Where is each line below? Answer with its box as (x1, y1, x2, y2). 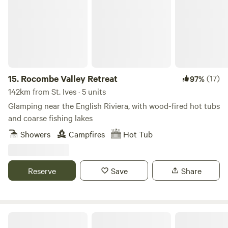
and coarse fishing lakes (8, 112, 93, 123)
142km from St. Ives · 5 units (8, 85, 106, 97)
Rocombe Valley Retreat (21, 72, 118, 84)
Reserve (28, 165, 56, 176)
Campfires (69, 128, 105, 139)
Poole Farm (8, 211, 43, 221)
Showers (20, 128, 50, 139)
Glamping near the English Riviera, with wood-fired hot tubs (8, 100, 220, 111)
